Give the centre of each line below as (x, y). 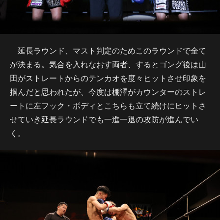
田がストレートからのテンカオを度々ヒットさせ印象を (108, 78)
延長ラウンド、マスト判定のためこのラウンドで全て (108, 50)
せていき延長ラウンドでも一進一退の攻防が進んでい (104, 119)
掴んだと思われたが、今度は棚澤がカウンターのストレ (108, 92)
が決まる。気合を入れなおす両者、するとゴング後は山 (108, 64)
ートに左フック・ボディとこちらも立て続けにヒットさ (108, 105)
